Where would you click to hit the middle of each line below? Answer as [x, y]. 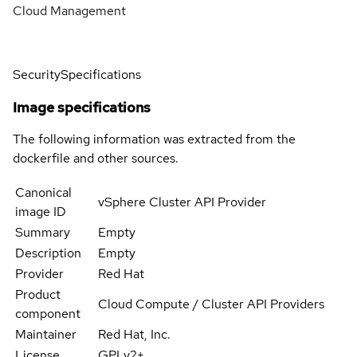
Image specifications [82, 107]
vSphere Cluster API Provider [182, 202]
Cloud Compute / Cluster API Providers [212, 304]
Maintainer [46, 334]
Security [37, 74]
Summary [43, 232]
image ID [41, 211]
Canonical [43, 192]
